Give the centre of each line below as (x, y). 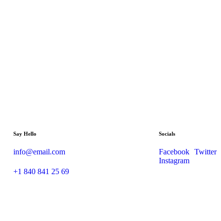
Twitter (205, 152)
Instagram (174, 161)
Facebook (174, 152)
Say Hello (25, 134)
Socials (167, 134)
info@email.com (39, 152)
